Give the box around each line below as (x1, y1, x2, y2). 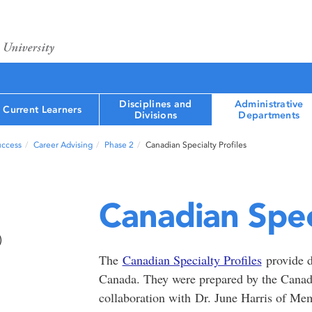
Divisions (134, 109, 178, 121)
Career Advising (33, 140, 93, 150)
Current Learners (3, 103, 81, 116)
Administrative (234, 97, 304, 110)
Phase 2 (104, 140, 134, 150)
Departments (238, 109, 300, 121)
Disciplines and (119, 97, 192, 110)
